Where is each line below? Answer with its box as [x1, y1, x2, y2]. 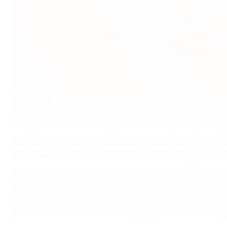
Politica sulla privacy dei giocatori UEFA [12, 170, 156, 181]
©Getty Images [12, 96, 54, 105]
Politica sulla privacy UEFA [12, 137, 108, 149]
